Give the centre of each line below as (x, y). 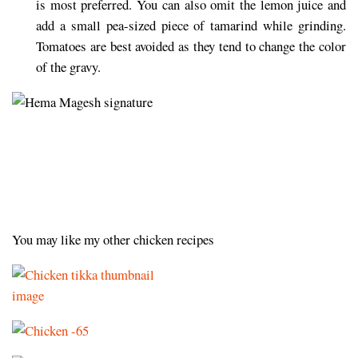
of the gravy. (71, 67)
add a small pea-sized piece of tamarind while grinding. (191, 26)
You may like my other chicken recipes (113, 240)
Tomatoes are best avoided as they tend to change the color (191, 46)
